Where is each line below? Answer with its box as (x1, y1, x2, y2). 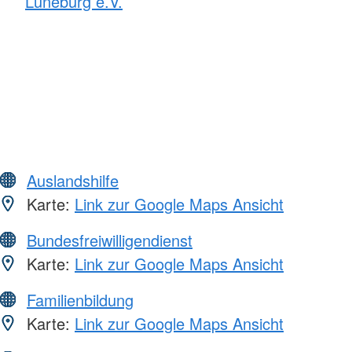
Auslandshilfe (27, 168, 119, 192)
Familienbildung (27, 288, 134, 311)
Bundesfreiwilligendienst (27, 228, 192, 251)
